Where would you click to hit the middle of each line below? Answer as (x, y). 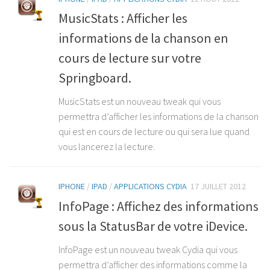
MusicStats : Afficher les (123, 18)
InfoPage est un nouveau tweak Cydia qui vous (148, 249)
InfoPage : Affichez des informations (159, 206)
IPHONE (72, 187)
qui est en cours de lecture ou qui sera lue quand (154, 132)
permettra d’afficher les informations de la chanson (159, 117)
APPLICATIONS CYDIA (150, 187)
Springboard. (95, 78)
